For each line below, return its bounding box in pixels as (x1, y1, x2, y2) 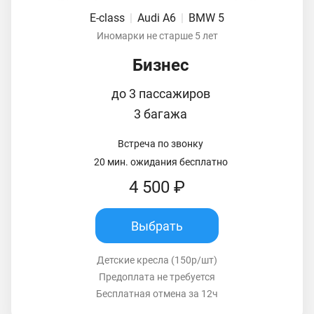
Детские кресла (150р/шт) (97, 254, 217, 266)
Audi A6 (137, 11, 179, 25)
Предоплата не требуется (99, 271, 215, 283)
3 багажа (134, 107, 187, 122)
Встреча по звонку (118, 138, 203, 150)
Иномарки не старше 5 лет (96, 30, 218, 42)
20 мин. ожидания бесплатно (93, 156, 228, 168)
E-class (90, 11, 128, 25)
